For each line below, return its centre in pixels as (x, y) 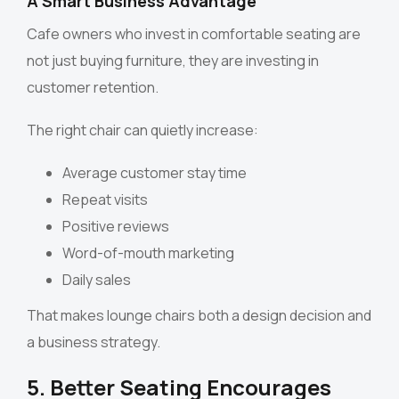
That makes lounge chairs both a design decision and (199, 316)
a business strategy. (94, 342)
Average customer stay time (155, 173)
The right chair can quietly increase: (142, 130)
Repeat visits (105, 200)
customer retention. (93, 88)
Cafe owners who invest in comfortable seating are (194, 34)
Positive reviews (116, 227)
